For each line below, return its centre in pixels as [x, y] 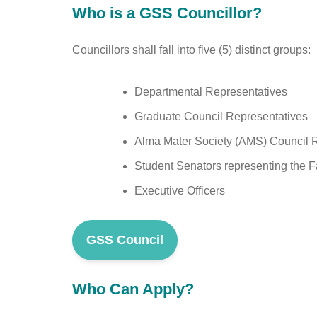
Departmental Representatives [211, 91]
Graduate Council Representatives [221, 116]
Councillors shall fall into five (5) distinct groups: [193, 50]
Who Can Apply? [133, 289]
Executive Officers [180, 190]
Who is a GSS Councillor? [167, 13]
